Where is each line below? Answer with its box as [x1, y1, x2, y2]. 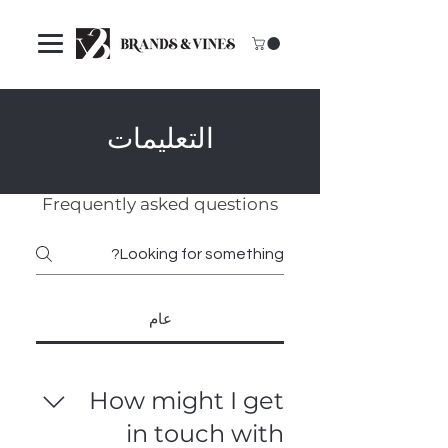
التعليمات [106, 120, 214, 155]
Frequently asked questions [42, 193, 278, 214]
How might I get [89, 385, 284, 415]
